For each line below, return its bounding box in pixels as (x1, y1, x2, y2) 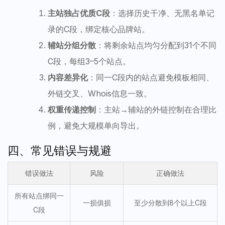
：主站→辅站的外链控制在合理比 (96, 104, 216, 115)
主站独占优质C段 (48, 8, 110, 18)
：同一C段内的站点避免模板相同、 (88, 72, 214, 82)
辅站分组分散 (48, 40, 96, 50)
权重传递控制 (48, 104, 96, 115)
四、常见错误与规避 (8, 143, 111, 158)
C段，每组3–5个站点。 (48, 56, 131, 66)
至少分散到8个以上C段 (134, 198, 207, 207)
